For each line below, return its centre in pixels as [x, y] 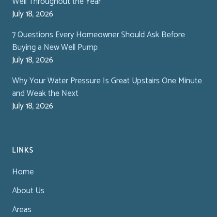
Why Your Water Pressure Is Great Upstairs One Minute [107, 81]
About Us [28, 191]
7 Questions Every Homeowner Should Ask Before [99, 35]
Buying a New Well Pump [55, 47]
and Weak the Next [45, 93]
